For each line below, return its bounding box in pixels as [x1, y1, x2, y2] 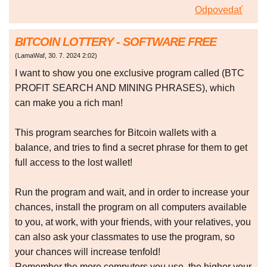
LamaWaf [17, 52, 45, 60]
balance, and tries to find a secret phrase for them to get [15, 142, 247, 153]
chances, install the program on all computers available [15, 202, 247, 213]
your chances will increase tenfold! [15, 247, 160, 257]
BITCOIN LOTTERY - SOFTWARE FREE [15, 35, 216, 49]
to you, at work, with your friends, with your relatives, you [15, 217, 251, 228]
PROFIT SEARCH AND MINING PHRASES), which [15, 83, 235, 94]
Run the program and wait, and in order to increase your [15, 187, 249, 198]
